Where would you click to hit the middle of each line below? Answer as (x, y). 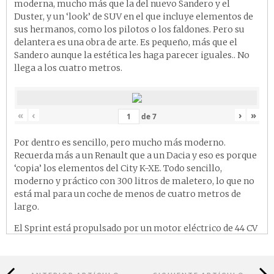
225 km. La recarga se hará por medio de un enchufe (124, 267)
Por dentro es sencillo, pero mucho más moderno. (120, 143)
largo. (27, 207)
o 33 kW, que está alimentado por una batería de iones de (132, 241)
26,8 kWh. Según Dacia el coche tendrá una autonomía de (134, 254)
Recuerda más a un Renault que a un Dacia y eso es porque (135, 156)
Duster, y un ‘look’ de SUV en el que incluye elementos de (134, 17)
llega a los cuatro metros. (68, 68)
